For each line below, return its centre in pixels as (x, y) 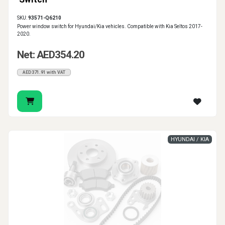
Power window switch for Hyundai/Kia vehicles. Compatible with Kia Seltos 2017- (110, 27)
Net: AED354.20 (51, 55)
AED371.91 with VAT (44, 73)
